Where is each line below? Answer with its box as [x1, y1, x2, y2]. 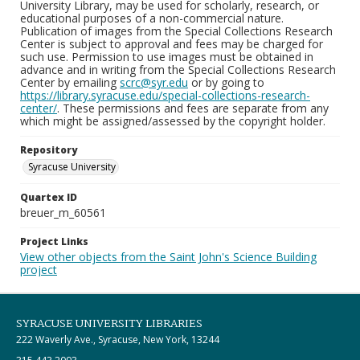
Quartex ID [20, 190, 77, 204]
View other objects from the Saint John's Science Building [20, 249, 317, 264]
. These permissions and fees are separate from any [57, 100, 329, 116]
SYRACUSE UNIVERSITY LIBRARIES [16, 315, 202, 333]
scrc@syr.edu [120, 75, 188, 90]
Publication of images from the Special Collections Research [20, 23, 333, 39]
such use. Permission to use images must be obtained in [20, 49, 313, 64]
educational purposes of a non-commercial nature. [20, 10, 284, 26]
